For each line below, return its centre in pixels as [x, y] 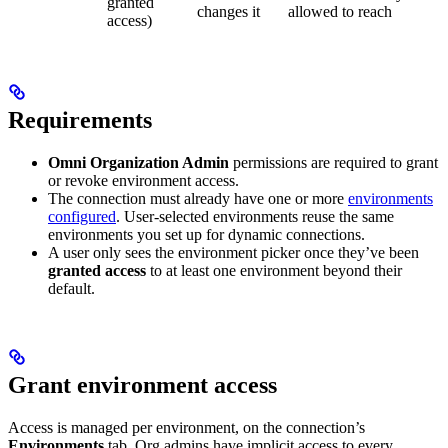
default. [71, 288]
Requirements [80, 119]
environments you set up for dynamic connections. [206, 234]
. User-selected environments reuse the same [255, 216]
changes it [228, 11]
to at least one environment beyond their [274, 270]
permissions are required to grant [333, 162]
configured [82, 216]
